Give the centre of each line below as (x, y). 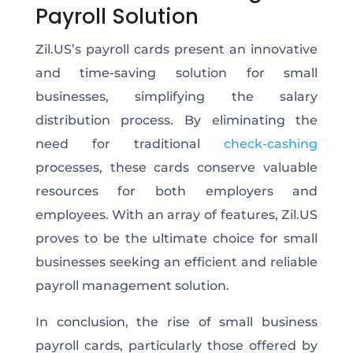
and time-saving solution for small (176, 72)
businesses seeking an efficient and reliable (176, 262)
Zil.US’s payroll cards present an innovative (176, 49)
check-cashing (271, 143)
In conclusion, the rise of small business (176, 321)
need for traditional (130, 143)
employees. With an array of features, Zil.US (176, 214)
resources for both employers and (176, 191)
